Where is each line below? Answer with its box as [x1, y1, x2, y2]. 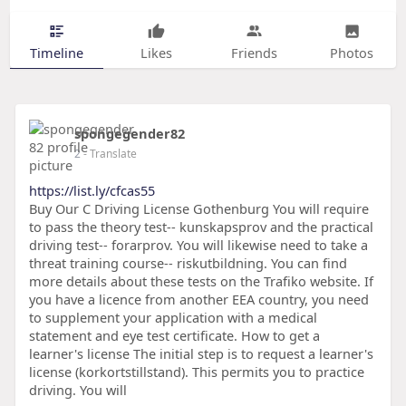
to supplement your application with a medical [28, 308, 317, 327]
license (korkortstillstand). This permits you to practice [28, 362, 364, 382]
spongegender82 [73, 124, 185, 143]
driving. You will [28, 381, 127, 400]
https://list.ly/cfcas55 [28, 181, 155, 200]
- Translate [82, 146, 137, 162]
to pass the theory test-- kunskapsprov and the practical [28, 217, 373, 237]
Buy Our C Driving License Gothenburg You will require [28, 199, 369, 218]
